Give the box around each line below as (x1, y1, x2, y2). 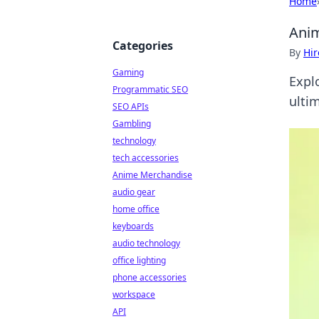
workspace (113, 288, 155, 300)
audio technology (113, 237, 180, 249)
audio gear (113, 186, 155, 198)
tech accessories (113, 152, 179, 164)
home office (113, 203, 159, 215)
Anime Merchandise (113, 169, 192, 181)
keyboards (113, 220, 154, 232)
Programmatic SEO (113, 83, 188, 95)
